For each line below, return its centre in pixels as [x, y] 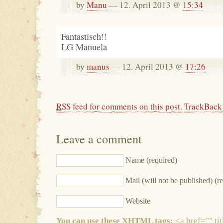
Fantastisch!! [84, 36]
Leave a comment [99, 139]
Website [138, 201]
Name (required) [151, 160]
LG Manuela [84, 47]
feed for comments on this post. [126, 106]
